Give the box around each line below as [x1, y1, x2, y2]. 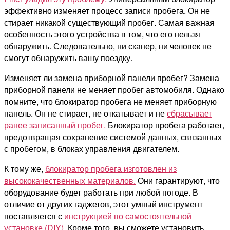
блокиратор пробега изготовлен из [45, 162, 177, 175]
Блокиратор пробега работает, [106, 119, 224, 131]
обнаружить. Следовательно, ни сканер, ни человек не [4, 40, 212, 52]
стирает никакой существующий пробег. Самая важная [4, 16, 215, 28]
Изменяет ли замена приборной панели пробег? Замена [4, 71, 219, 84]
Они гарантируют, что [136, 174, 220, 186]
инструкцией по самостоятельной [64, 209, 191, 222]
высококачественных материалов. [4, 174, 136, 186]
